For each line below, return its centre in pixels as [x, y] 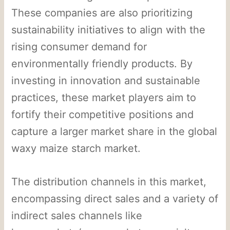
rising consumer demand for [79, 46]
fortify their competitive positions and [103, 114]
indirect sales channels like [77, 215]
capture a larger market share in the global [114, 131]
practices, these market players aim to [104, 97]
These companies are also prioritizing [102, 13]
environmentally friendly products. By [102, 63]
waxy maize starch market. [76, 148]
